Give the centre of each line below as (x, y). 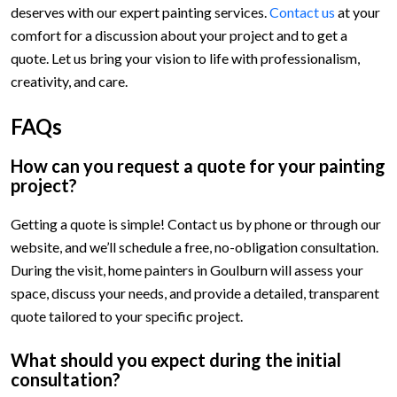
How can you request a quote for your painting (198, 165)
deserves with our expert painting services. (140, 12)
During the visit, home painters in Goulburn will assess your (187, 269)
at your (358, 12)
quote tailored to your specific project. (127, 315)
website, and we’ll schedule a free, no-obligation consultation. (195, 246)
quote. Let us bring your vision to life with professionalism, (185, 58)
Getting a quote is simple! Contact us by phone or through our (196, 223)
